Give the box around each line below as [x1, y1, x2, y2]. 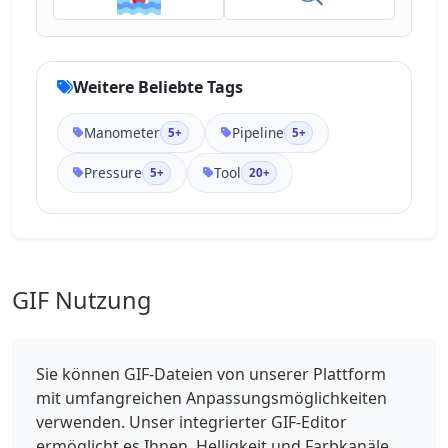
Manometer [84, 122, 161, 142]
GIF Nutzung [12, 283, 151, 316]
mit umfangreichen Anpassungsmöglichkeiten [36, 386, 387, 409]
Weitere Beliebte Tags [73, 75, 243, 98]
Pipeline [232, 122, 285, 142]
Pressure [84, 162, 143, 182]
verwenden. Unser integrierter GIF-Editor [36, 410, 347, 433]
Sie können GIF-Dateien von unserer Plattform [36, 362, 386, 385]
